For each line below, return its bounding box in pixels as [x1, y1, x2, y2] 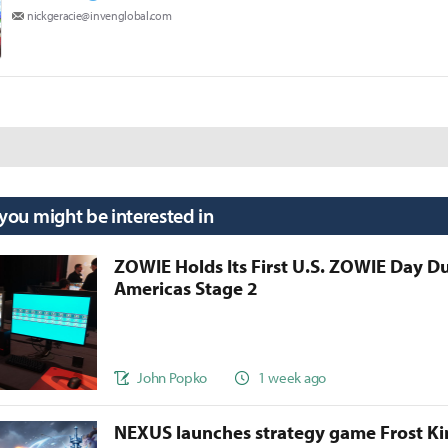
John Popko [137, 367, 208, 387]
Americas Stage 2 [114, 276, 259, 301]
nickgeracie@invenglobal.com [27, 8, 172, 24]
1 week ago [258, 367, 326, 387]
